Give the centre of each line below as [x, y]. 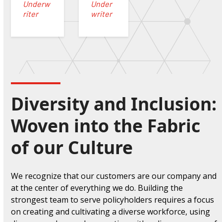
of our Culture [72, 147]
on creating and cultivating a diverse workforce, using [111, 212]
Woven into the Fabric [106, 126]
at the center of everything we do [73, 188]
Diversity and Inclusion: [114, 104]
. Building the [159, 188]
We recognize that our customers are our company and [114, 176]
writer [102, 13]
